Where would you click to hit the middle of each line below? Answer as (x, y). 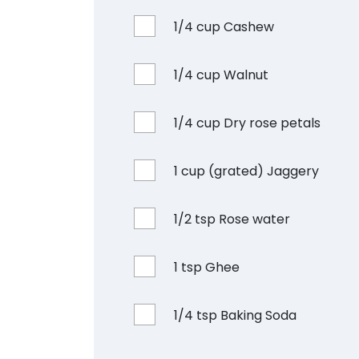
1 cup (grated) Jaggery (246, 171)
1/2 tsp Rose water (232, 219)
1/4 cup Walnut (221, 75)
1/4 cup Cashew (224, 27)
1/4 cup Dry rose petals (247, 123)
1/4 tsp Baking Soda (235, 315)
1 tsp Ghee (207, 267)
